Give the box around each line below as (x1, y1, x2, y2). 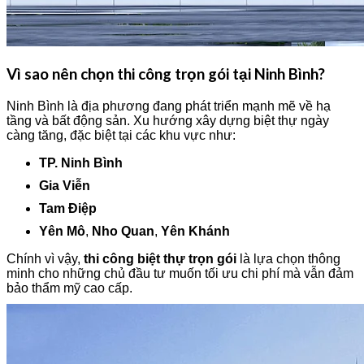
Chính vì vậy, (6, 251, 84, 266)
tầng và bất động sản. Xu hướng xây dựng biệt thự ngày (6, 113, 329, 128)
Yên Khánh (161, 223, 230, 238)
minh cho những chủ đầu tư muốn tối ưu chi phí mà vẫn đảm (6, 266, 353, 280)
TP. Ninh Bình (39, 155, 123, 170)
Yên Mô (39, 223, 85, 238)
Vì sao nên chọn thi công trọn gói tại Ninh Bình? (6, 64, 325, 83)
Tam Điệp (39, 201, 97, 215)
